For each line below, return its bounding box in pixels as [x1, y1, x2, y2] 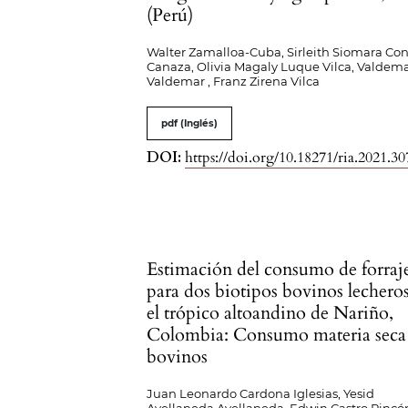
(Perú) [147, 3, 194, 27]
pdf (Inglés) [161, 117, 219, 129]
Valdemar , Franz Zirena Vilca [147, 74, 321, 88]
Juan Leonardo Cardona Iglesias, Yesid [147, 386, 375, 401]
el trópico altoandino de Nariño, [147, 301, 394, 325]
